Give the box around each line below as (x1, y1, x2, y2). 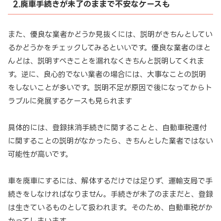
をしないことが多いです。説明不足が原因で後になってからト (8, 83, 212, 92)
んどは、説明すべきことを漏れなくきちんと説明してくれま (8, 56, 204, 65)
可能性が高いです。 (8, 149, 73, 158)
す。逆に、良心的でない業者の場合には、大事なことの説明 (8, 70, 206, 78)
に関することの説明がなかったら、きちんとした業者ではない (8, 136, 213, 145)
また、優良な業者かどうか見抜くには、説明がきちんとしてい (8, 30, 213, 38)
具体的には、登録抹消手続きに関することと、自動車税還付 (8, 123, 207, 132)
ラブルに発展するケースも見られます (8, 96, 132, 105)
